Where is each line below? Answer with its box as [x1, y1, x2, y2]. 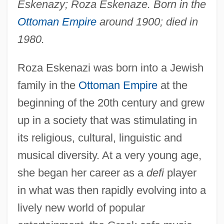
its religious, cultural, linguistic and [17, 131, 182, 144]
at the [157, 78, 187, 91]
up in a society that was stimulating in [17, 113, 197, 126]
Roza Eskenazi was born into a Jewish [17, 61, 203, 74]
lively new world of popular [17, 201, 145, 214]
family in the [17, 78, 78, 91]
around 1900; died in [96, 15, 198, 28]
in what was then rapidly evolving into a [17, 183, 206, 196]
